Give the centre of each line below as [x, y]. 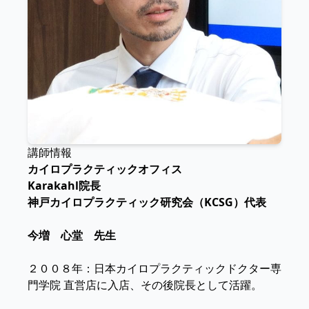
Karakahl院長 [64, 186]
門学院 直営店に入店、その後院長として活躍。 [145, 285]
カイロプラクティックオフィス [105, 169]
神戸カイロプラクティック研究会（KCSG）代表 [147, 202]
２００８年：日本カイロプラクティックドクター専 [154, 269]
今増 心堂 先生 [72, 236]
